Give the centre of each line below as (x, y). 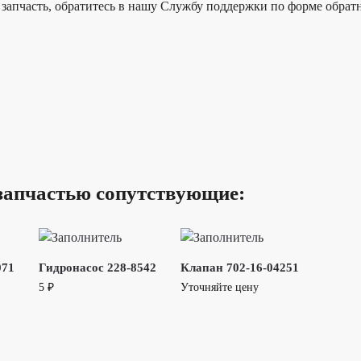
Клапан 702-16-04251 (239, 268)
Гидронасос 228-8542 (97, 268)
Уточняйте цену (219, 288)
